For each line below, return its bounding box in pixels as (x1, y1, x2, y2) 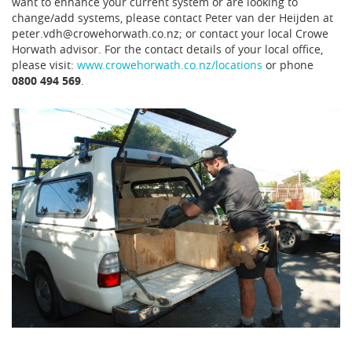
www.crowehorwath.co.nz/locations (77, 57, 266, 72)
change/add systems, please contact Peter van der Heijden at (12, 9, 333, 25)
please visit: (12, 57, 77, 72)
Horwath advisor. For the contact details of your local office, (12, 41, 323, 57)
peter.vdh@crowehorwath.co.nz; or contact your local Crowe (12, 25, 328, 41)
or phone (266, 57, 313, 72)
